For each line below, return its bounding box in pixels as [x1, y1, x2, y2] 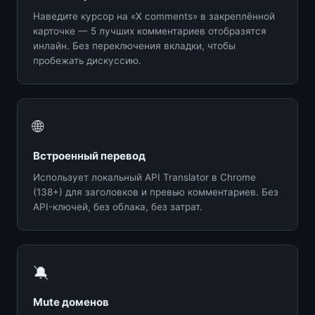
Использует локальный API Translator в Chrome [33, 171, 256, 183]
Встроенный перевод [33, 148, 146, 162]
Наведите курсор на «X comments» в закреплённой [33, 10, 275, 22]
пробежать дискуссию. [33, 54, 141, 66]
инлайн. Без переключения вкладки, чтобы [33, 39, 236, 51]
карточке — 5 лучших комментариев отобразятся [33, 25, 266, 37]
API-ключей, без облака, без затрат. [33, 200, 202, 212]
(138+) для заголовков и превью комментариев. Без [33, 186, 278, 198]
